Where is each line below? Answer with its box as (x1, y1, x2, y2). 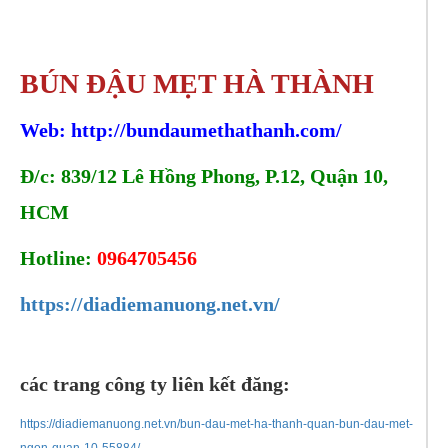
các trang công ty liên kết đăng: (20, 373, 290, 396)
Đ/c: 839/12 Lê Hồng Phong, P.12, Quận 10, (20, 165, 388, 188)
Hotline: (20, 247, 97, 270)
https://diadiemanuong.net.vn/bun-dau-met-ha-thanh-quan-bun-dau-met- (20, 417, 413, 432)
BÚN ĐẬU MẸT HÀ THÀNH (20, 68, 374, 100)
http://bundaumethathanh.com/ (71, 119, 342, 142)
